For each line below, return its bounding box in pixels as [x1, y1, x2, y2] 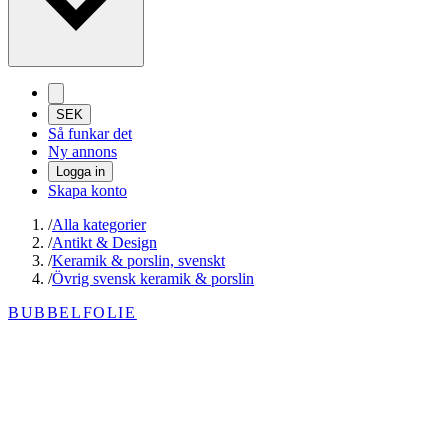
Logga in [56, 164, 105, 180]
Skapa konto [48, 182, 127, 200]
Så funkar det [48, 125, 132, 143]
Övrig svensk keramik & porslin [52, 270, 254, 288]
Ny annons [48, 143, 117, 161]
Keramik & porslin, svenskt [52, 252, 225, 270]
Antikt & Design [52, 234, 157, 252]
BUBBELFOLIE [8, 304, 137, 322]
